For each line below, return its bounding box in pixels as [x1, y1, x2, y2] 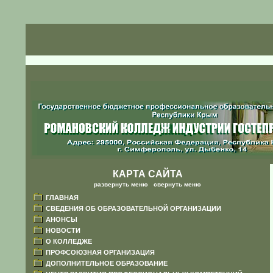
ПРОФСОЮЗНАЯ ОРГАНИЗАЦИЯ [45, 248, 155, 256]
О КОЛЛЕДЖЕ [45, 237, 92, 245]
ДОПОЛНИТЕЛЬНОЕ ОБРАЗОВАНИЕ [45, 259, 168, 267]
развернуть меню [94, 181, 148, 188]
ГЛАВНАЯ [45, 193, 79, 201]
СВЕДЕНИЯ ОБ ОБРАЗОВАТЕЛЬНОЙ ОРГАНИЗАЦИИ [45, 204, 221, 212]
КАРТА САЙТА [112, 169, 183, 179]
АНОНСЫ [45, 215, 77, 223]
